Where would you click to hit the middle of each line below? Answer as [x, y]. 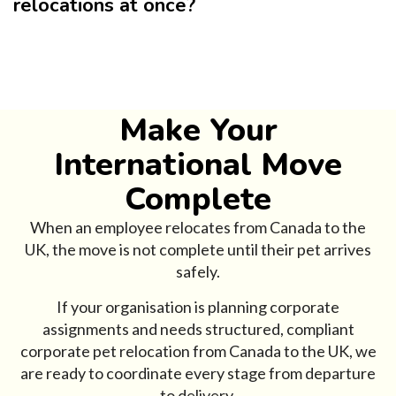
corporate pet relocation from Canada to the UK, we [198, 351]
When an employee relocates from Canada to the [198, 228]
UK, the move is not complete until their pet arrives [198, 250]
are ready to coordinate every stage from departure [198, 373]
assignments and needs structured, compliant [198, 329]
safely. [198, 272]
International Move [198, 165]
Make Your [198, 131]
